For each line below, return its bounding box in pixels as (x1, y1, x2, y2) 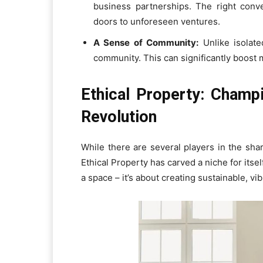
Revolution (81, 107, 157, 126)
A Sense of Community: (93, 36, 199, 48)
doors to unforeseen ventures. (93, 15, 220, 27)
